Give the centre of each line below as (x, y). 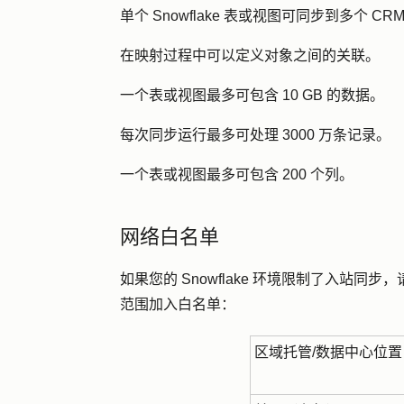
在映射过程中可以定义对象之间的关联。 (250, 55)
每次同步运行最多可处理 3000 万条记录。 (255, 135)
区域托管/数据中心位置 (328, 352)
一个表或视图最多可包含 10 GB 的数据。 (252, 95)
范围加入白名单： (178, 304)
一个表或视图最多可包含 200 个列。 (237, 174)
